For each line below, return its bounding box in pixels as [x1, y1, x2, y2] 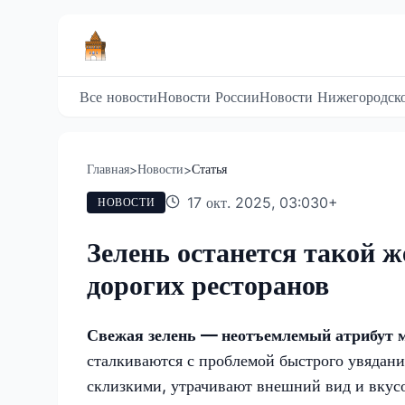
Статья [192, 161, 227, 176]
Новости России [157, 88, 259, 106]
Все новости [80, 88, 157, 106]
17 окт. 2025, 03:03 [187, 193, 320, 212]
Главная [87, 161, 129, 176]
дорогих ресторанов [87, 268, 329, 301]
